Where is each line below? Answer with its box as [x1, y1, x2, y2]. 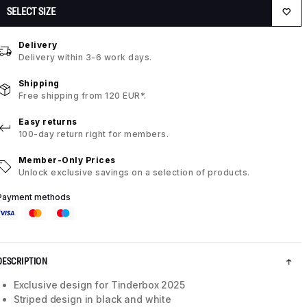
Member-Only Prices [18, 155, 116, 166]
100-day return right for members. [18, 129, 169, 140]
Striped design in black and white [13, 293, 172, 306]
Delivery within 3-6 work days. [18, 52, 152, 63]
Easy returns [18, 116, 77, 127]
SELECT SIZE [6, 5, 56, 18]
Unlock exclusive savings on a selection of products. [18, 167, 250, 178]
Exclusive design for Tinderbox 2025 [13, 279, 185, 291]
